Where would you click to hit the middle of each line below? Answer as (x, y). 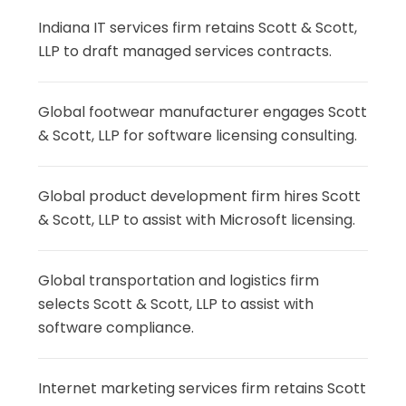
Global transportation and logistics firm (179, 280)
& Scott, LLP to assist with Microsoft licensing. (197, 219)
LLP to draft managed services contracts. (185, 51)
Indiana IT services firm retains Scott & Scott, (198, 27)
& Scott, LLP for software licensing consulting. (198, 135)
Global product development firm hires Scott (200, 196)
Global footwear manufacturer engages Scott (203, 111)
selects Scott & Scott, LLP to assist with (176, 304)
